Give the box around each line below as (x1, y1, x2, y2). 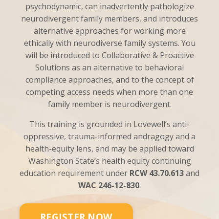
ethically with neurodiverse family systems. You (23, 38, 196, 48)
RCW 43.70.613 (130, 168, 184, 178)
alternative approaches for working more (33, 25, 186, 36)
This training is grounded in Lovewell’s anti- (29, 119, 190, 130)
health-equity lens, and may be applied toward (25, 143, 194, 154)
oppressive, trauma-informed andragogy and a (23, 131, 196, 142)
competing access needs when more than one (26, 87, 193, 97)
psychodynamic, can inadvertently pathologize (25, 1, 194, 12)
